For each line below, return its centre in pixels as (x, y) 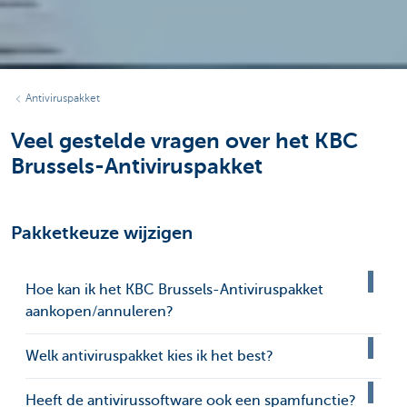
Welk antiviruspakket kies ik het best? (149, 357)
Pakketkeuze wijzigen (102, 233)
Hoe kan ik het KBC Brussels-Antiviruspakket (174, 290)
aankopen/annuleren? (99, 312)
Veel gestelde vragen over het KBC (184, 141)
